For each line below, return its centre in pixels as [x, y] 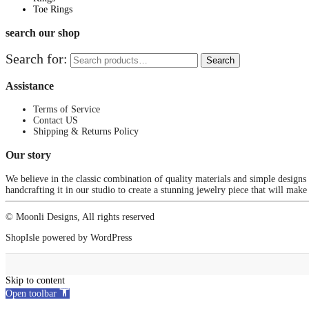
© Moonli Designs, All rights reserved [80, 217]
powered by [65, 237]
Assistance [30, 86]
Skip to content [35, 280]
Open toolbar [31, 293]
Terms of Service [67, 109]
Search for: [37, 59]
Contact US [56, 120]
